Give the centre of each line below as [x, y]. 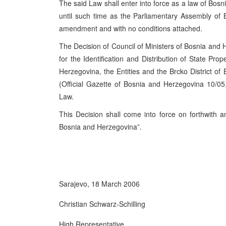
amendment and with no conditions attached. [131, 28]
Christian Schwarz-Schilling [102, 204]
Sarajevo [73, 184]
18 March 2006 [116, 184]
